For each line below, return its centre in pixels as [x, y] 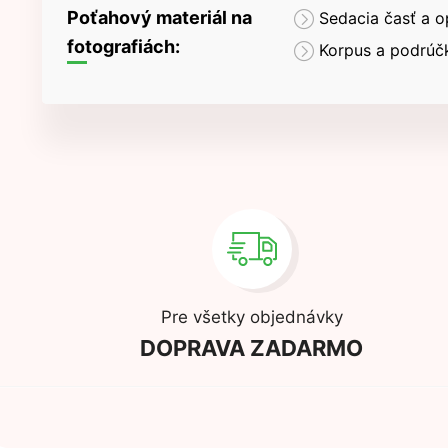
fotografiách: [123, 47]
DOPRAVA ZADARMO [252, 348]
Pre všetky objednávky [251, 317]
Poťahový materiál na [159, 18]
